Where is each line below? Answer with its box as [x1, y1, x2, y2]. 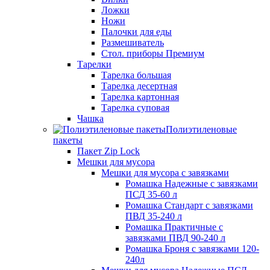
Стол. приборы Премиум [101, 48, 204, 59]
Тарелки [77, 59, 111, 70]
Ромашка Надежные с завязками [125, 178, 258, 189]
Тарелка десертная [101, 81, 177, 92]
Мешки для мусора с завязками [101, 168, 229, 178]
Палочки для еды [101, 27, 172, 37]
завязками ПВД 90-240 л [125, 233, 225, 243]
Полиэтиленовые [166, 124, 237, 135]
